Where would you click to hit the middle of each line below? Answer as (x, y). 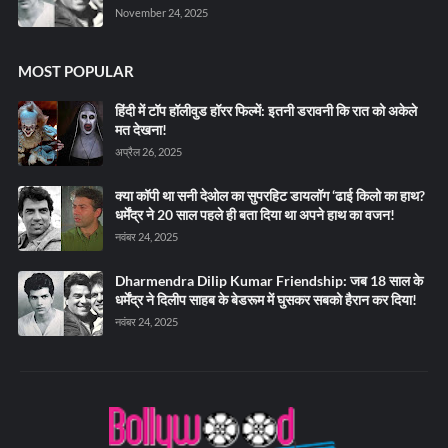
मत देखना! (140, 130)
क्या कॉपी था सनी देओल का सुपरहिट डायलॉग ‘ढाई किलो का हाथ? (269, 196)
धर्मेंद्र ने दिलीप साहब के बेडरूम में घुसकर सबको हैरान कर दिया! (265, 300)
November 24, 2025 (161, 13)
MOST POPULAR (75, 71)
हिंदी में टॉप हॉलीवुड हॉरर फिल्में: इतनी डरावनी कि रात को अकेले (265, 111)
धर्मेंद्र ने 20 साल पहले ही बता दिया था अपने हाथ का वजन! (254, 215)
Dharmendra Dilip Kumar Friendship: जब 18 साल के (268, 281)
